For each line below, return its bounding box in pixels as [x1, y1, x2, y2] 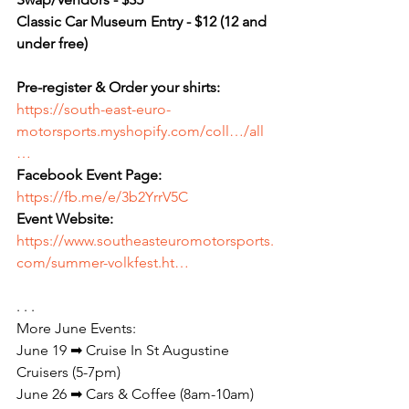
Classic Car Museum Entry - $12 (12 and [16, 13, 270, 30]
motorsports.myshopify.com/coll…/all [16, 122, 264, 140]
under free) [16, 35, 88, 52]
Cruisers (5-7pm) [16, 363, 121, 381]
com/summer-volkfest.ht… [16, 254, 189, 271]
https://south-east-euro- [16, 100, 171, 118]
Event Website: [16, 210, 113, 227]
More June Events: [16, 320, 136, 337]
